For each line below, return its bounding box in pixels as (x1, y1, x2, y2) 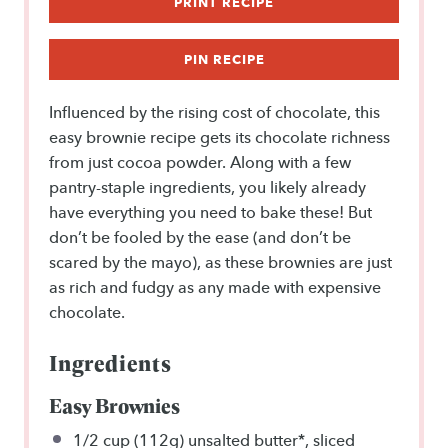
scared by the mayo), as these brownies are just (49, 253, 392, 273)
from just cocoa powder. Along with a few (49, 153, 351, 173)
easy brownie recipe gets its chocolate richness (49, 128, 390, 148)
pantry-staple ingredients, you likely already (49, 178, 366, 198)
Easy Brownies (49, 391, 180, 420)
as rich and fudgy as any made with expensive (49, 278, 381, 298)
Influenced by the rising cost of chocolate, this (49, 103, 380, 123)
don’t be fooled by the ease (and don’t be (49, 228, 351, 248)
